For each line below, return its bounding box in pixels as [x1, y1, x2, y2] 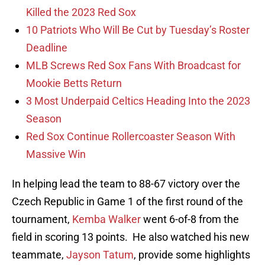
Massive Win [26, 148, 86, 161]
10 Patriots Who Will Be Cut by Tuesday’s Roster [26, 24, 250, 37]
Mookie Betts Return [26, 77, 122, 90]
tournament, [12, 213, 72, 226]
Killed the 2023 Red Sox [26, 6, 136, 19]
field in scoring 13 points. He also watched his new [12, 231, 250, 244]
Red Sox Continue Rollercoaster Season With [26, 130, 235, 143]
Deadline [26, 41, 67, 54]
